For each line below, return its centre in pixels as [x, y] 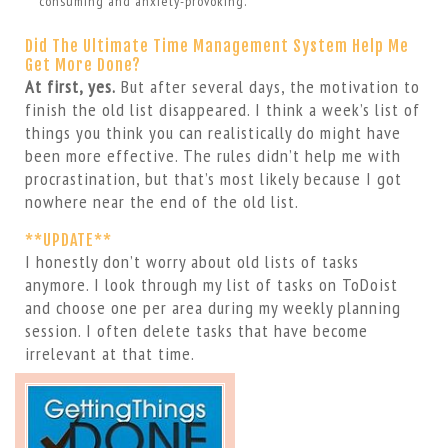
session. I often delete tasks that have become [196, 330]
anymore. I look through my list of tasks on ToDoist [211, 284]
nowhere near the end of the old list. [161, 201]
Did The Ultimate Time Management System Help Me [216, 45]
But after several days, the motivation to [267, 86]
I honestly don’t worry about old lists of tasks [191, 261]
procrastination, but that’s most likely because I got [213, 178]
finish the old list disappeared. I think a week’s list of [222, 109]
